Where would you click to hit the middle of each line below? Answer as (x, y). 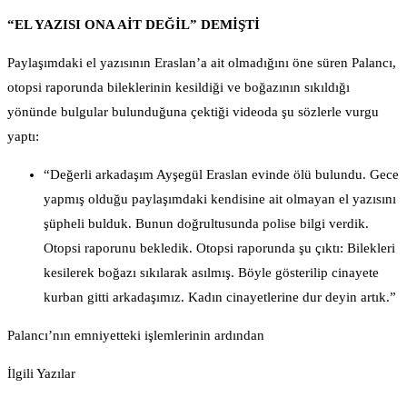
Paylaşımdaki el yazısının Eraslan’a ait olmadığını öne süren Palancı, (202, 62)
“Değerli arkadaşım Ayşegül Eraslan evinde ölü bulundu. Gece (221, 174)
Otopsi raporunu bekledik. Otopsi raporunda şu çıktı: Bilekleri (219, 248)
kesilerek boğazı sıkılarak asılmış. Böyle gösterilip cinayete (211, 272)
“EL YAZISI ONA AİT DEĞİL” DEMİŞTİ (134, 24)
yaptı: (23, 136)
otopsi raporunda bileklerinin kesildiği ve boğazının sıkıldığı (179, 87)
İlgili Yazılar (41, 373)
